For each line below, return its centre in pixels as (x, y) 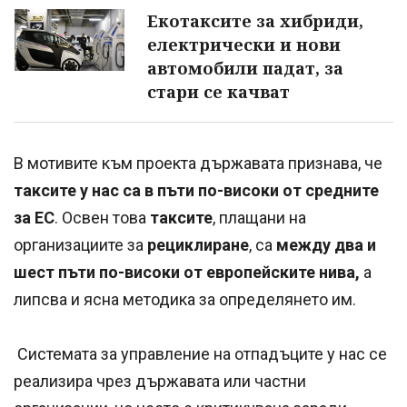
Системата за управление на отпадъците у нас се (200, 354)
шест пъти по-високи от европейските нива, (189, 273)
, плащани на (259, 218)
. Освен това (102, 218)
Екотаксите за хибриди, (255, 21)
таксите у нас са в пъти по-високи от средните (196, 191)
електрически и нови (244, 45)
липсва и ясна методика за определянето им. (185, 300)
